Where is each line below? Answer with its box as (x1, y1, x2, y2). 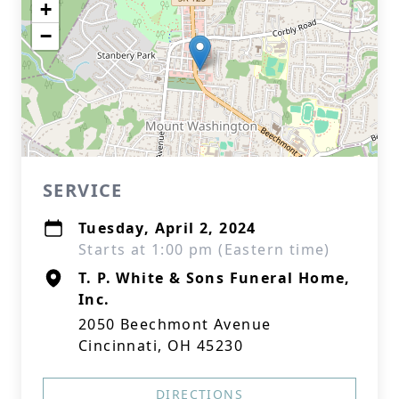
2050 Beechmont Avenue (78, 314, 272, 334)
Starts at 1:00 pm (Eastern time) (78, 240, 330, 259)
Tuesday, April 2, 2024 (78, 218, 256, 238)
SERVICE (43, 178, 123, 202)
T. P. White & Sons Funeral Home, (78, 268, 351, 288)
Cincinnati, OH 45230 (78, 336, 243, 355)
